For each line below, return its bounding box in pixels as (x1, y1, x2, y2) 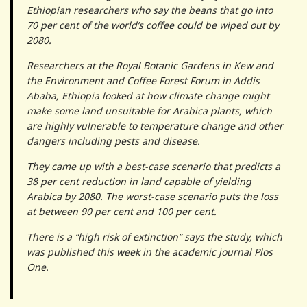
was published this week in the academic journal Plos (27, 245, 273, 258)
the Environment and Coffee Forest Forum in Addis (27, 73, 260, 87)
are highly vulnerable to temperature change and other (27, 119, 283, 132)
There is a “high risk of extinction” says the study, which (27, 230, 282, 243)
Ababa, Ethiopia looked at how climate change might (27, 88, 269, 102)
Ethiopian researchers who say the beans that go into (27, 3, 273, 16)
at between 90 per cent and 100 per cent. (27, 204, 217, 218)
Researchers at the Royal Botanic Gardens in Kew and (27, 58, 273, 72)
